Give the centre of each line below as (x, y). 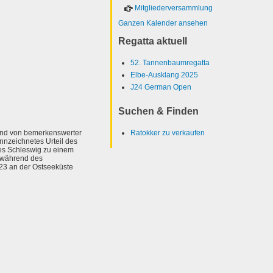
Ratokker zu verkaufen (168, 133)
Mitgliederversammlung (174, 8)
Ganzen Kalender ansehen (163, 23)
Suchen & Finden (158, 111)
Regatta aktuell (153, 41)
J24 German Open (161, 87)
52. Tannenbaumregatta (170, 63)
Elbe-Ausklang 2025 (164, 75)
